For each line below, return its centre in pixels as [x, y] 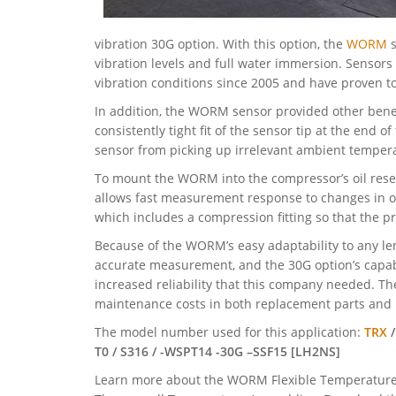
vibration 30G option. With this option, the [221, 44]
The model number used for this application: [229, 332]
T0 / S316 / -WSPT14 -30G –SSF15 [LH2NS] [217, 352]
